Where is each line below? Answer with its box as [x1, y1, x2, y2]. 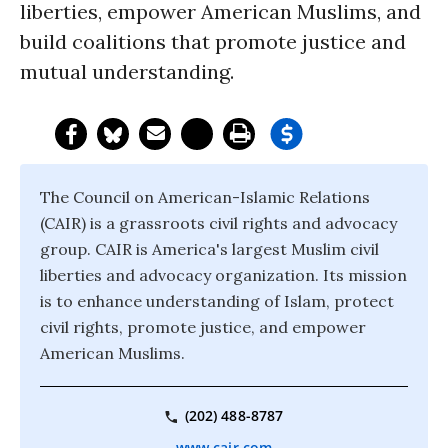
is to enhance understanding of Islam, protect [40, 291, 394, 311]
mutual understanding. [20, 59, 234, 84]
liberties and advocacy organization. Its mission [40, 265, 407, 285]
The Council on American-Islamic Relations [40, 187, 370, 207]
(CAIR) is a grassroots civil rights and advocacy [40, 213, 397, 233]
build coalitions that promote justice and [20, 29, 406, 54]
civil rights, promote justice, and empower [40, 317, 366, 337]
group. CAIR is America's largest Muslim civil [40, 239, 379, 259]
